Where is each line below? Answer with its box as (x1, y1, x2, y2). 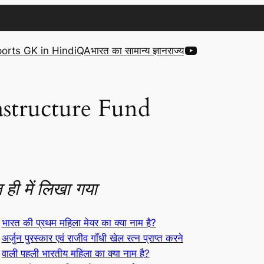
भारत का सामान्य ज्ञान (91, 45, 167, 57)
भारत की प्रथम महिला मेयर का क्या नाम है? (1, 216, 156, 229)
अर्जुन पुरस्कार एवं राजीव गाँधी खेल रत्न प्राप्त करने (1, 232, 183, 244)
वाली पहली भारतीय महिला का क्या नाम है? (1, 247, 150, 259)
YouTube (183, 41, 240, 58)
